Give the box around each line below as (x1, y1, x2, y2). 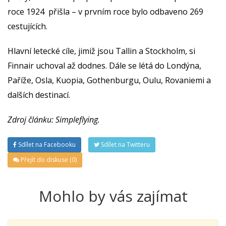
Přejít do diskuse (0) (19, 155, 77, 164)
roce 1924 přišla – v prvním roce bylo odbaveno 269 (8, 6, 203, 18)
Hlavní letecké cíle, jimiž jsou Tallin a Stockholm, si (8, 45, 195, 57)
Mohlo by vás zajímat (38, 186, 188, 207)
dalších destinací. (8, 89, 70, 101)
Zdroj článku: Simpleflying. (8, 114, 100, 126)
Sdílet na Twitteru (99, 140, 150, 149)
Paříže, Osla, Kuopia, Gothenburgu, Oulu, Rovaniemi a (8, 75, 211, 86)
